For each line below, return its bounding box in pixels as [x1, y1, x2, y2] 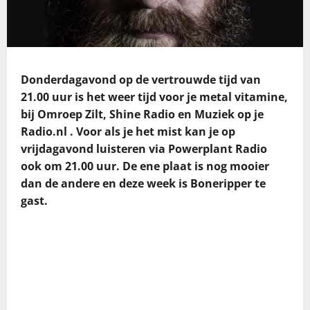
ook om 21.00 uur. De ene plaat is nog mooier [21, 158, 269, 174]
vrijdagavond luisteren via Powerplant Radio [21, 141, 267, 157]
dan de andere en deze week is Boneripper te [21, 176, 266, 192]
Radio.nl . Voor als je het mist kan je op [21, 124, 235, 140]
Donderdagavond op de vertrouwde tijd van [21, 72, 261, 88]
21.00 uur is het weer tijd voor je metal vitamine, [21, 89, 288, 105]
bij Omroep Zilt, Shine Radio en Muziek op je [21, 107, 264, 122]
